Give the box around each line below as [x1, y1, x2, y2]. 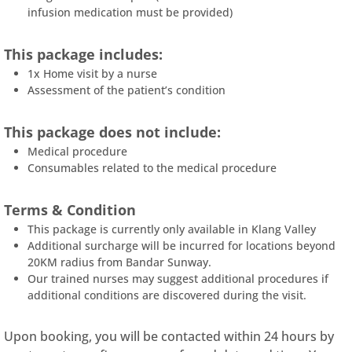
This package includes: [4, 45, 167, 64]
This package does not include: [4, 123, 222, 141]
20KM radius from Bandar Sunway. [27, 255, 212, 269]
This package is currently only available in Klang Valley [27, 222, 317, 236]
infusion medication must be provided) [27, 5, 233, 20]
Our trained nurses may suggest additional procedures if [27, 271, 329, 286]
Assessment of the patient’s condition [27, 82, 226, 97]
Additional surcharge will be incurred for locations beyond [27, 238, 336, 253]
